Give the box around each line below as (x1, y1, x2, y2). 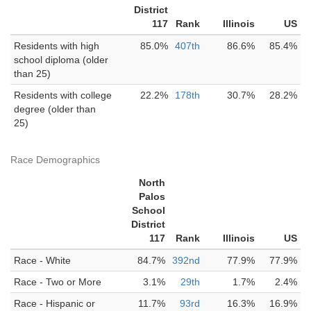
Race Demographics (10, 154, 100, 165)
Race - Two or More (14, 276, 101, 287)
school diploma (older (14, 54, 108, 65)
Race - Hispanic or (14, 298, 95, 309)
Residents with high (14, 40, 99, 51)
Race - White (14, 255, 71, 266)
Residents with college (14, 90, 112, 101)
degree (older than (14, 103, 96, 115)
